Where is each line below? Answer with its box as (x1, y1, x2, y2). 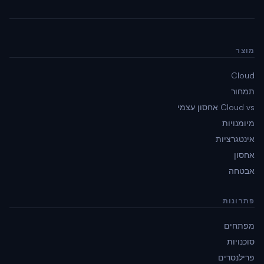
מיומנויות (222, 117, 255, 128)
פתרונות (222, 197, 255, 205)
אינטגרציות (216, 133, 255, 144)
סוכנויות (227, 236, 255, 246)
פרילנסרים (218, 252, 255, 262)
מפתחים (224, 220, 255, 230)
